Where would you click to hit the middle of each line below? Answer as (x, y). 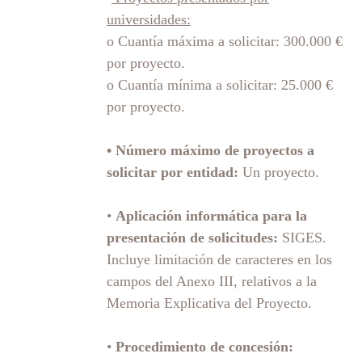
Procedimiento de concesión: (202, 346)
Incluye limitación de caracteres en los (219, 259)
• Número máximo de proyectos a (210, 150)
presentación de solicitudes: (192, 237)
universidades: (149, 19)
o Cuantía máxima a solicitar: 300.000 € (225, 41)
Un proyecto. (281, 172)
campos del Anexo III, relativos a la (212, 281)
